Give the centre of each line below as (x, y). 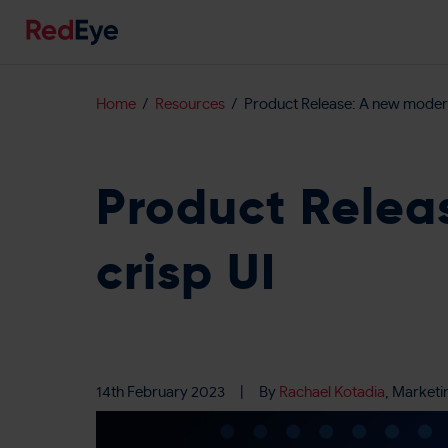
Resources (190, 104)
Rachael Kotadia (332, 392)
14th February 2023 (160, 392)
